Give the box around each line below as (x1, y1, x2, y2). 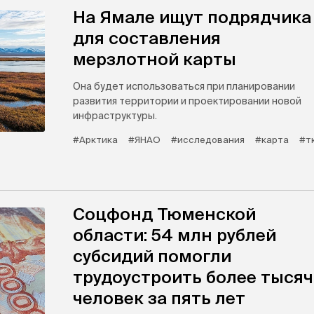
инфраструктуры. (73, 110, 157, 121)
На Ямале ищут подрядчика (73, 8, 311, 27)
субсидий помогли (73, 247, 231, 266)
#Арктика (73, 135, 118, 145)
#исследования (171, 135, 245, 145)
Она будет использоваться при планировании (73, 81, 295, 92)
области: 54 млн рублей (73, 226, 276, 245)
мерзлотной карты (73, 50, 236, 69)
